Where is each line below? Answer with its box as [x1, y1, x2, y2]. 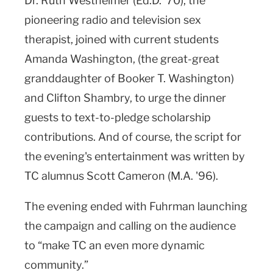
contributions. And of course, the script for [24, 130, 241, 143]
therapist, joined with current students [24, 32, 219, 46]
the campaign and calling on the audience [24, 219, 236, 232]
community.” [24, 258, 88, 271]
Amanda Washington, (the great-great [24, 52, 219, 65]
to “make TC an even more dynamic [24, 238, 205, 252]
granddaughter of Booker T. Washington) [24, 71, 234, 85]
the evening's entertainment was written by [24, 149, 245, 163]
